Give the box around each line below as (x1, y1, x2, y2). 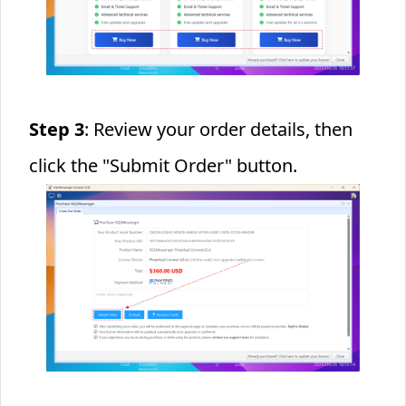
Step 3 (28, 116, 84, 141)
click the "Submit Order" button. (28, 152, 297, 178)
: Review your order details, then (83, 116, 353, 141)
